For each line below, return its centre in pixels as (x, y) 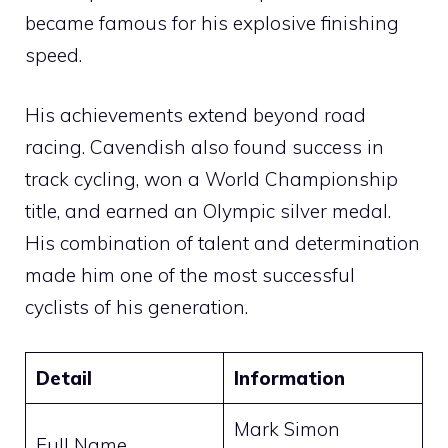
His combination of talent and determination (222, 243)
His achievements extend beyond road (195, 115)
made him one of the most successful (190, 275)
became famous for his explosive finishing (212, 22)
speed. (53, 54)
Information (289, 377)
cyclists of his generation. (136, 307)
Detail (63, 377)
